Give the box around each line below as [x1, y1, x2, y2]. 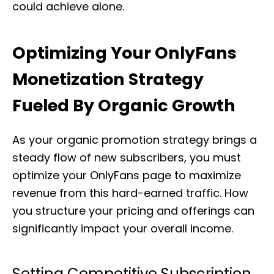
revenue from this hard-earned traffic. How [12, 185, 248, 201]
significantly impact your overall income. [12, 221, 233, 236]
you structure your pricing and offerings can [12, 203, 254, 218]
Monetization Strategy [12, 68, 204, 91]
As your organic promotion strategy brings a [12, 132, 257, 147]
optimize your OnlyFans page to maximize [12, 168, 241, 183]
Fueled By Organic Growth [12, 94, 235, 117]
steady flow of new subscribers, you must [12, 150, 241, 165]
